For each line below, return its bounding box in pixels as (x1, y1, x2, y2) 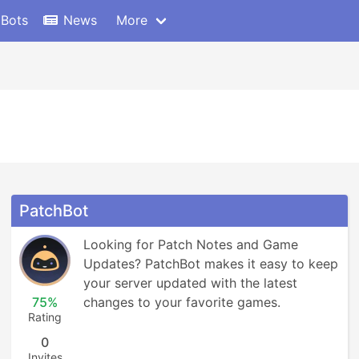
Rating (28, 310, 62, 324)
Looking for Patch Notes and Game (83, 236, 298, 252)
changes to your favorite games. (83, 294, 280, 310)
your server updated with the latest (83, 275, 297, 291)
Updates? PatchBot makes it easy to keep (83, 256, 338, 272)
